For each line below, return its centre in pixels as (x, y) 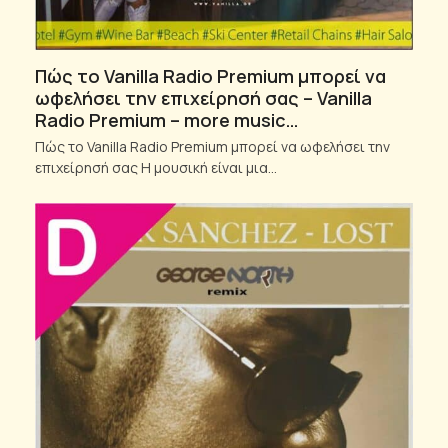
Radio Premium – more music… (166, 120)
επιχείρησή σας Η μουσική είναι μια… (155, 168)
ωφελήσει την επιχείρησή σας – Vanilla (203, 98)
